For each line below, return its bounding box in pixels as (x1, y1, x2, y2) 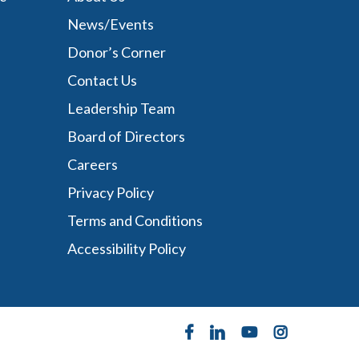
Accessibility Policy (67, 240, 187, 257)
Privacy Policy (67, 184, 155, 201)
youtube (240, 325, 276, 337)
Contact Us (67, 71, 138, 89)
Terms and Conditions (67, 212, 206, 229)
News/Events (67, 15, 155, 33)
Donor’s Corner (67, 43, 167, 61)
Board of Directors (67, 127, 186, 145)
